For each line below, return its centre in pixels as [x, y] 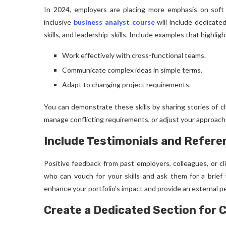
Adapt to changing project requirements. [126, 84]
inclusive [59, 22]
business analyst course [114, 22]
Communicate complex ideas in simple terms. [132, 70]
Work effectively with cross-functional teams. [134, 55]
